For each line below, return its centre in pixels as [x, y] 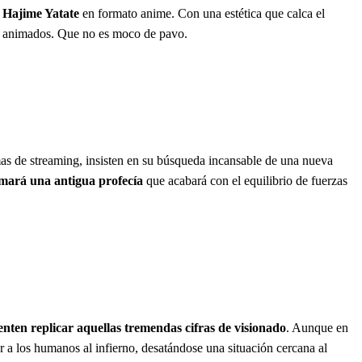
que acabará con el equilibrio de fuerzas [245, 181]
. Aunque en [317, 328]
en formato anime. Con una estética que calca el [202, 14]
